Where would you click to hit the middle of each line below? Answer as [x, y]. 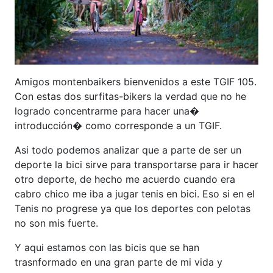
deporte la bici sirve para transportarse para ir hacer [136, 164]
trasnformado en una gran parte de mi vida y [119, 262]
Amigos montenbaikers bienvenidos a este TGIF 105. [136, 81]
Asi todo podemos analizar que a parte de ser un [128, 150]
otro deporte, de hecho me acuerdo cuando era [125, 179]
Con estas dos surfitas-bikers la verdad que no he [130, 96]
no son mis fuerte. [56, 223]
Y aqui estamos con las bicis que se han [107, 247]
